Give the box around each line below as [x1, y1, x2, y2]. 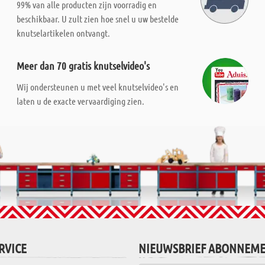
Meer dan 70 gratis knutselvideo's [17, 59, 150, 72]
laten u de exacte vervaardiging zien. [17, 95, 145, 106]
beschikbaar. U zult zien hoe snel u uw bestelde [17, 13, 179, 24]
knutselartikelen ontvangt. [17, 27, 111, 38]
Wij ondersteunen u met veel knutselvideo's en [17, 81, 179, 92]
